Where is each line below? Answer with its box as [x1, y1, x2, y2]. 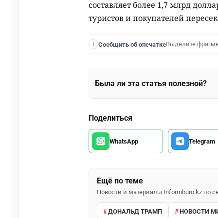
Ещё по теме [97, 176, 143, 186]
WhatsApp [109, 137, 138, 145]
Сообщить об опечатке [98, 40, 166, 48]
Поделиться [89, 113, 132, 123]
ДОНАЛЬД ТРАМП [108, 207, 162, 215]
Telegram [188, 137, 215, 145]
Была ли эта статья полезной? [95, 79, 207, 89]
